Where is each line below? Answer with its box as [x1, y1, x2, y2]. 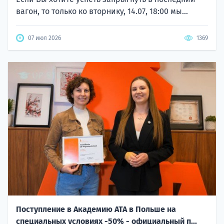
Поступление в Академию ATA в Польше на [16, 204, 176, 214]
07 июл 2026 [28, 34, 61, 42]
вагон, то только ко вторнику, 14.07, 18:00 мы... [16, 6, 188, 16]
